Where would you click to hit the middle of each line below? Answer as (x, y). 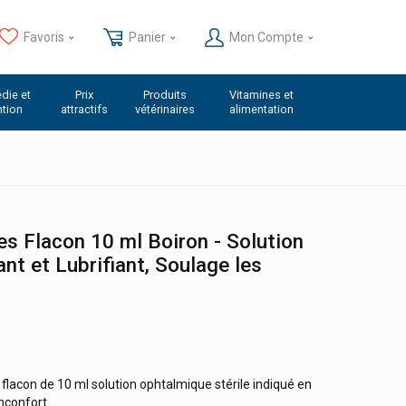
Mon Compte (266, 37)
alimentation (261, 109)
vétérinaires (165, 109)
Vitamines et (261, 95)
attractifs (84, 109)
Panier (147, 37)
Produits (165, 95)
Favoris (44, 37)
